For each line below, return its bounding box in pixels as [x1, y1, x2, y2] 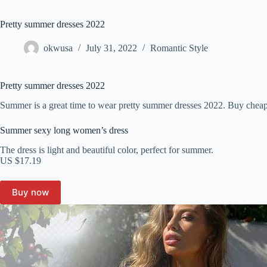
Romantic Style [150, 43, 208, 54]
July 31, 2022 [86, 43, 137, 54]
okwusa [44, 43, 73, 54]
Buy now [12, 187, 49, 198]
